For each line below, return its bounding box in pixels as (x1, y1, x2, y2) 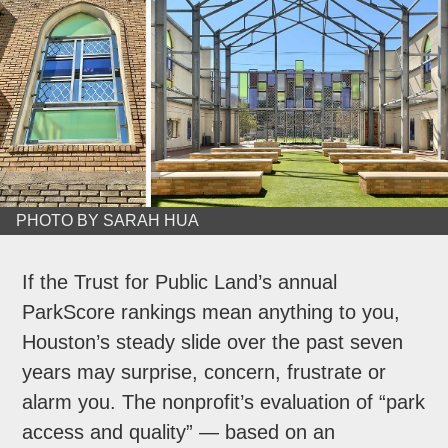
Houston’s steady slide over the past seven (22, 331, 404, 354)
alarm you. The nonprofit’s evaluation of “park (22, 391, 426, 414)
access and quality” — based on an (22, 421, 336, 444)
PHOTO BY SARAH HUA (16, 212, 199, 230)
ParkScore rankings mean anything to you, (22, 301, 401, 324)
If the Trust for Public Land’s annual (22, 271, 338, 294)
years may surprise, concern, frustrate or (22, 361, 387, 384)
